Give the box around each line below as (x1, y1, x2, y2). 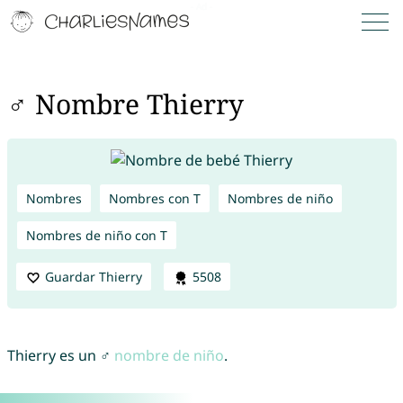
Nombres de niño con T (25, 226, 167, 244)
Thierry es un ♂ (6, 345, 114, 366)
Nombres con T (108, 189, 201, 207)
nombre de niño (113, 345, 224, 366)
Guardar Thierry (44, 267, 142, 285)
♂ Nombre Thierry (6, 85, 244, 123)
